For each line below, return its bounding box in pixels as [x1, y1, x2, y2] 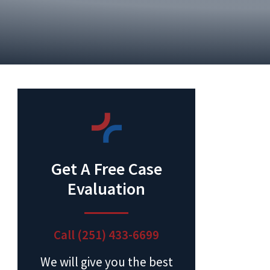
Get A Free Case [51, 158, 162, 180]
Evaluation [67, 178, 145, 199]
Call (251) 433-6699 [54, 227, 159, 243]
